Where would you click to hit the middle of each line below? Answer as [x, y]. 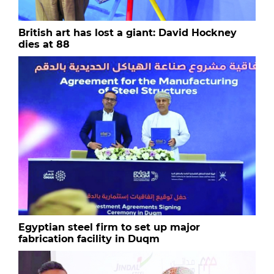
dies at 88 [44, 45]
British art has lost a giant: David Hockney [128, 33]
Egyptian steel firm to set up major [109, 227]
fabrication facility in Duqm [89, 239]
